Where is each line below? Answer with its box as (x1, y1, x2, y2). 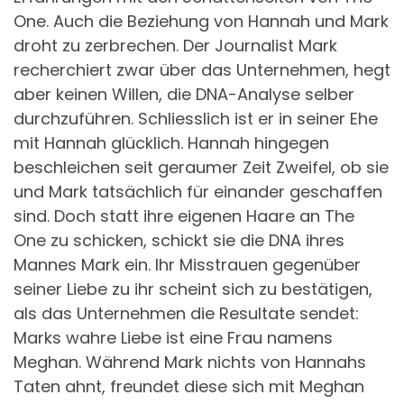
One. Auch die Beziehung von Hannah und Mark (14, 9, 389, 32)
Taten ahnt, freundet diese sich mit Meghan (14, 374, 364, 398)
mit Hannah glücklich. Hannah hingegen (14, 131, 329, 154)
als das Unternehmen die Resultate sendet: (14, 301, 359, 325)
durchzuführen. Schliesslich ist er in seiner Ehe (14, 106, 378, 130)
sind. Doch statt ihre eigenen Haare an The (14, 204, 354, 227)
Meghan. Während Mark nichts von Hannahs (14, 350, 366, 373)
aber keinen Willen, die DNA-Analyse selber (14, 82, 354, 106)
